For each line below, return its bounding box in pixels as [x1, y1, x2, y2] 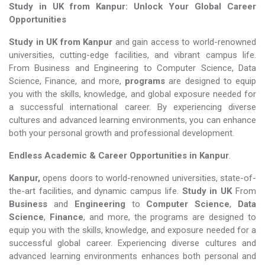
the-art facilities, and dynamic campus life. [9, 186, 182, 196]
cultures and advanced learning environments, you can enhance [9, 115, 256, 125]
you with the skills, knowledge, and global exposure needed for [9, 89, 256, 99]
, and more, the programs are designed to [83, 212, 256, 222]
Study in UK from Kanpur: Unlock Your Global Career [9, 1, 256, 12]
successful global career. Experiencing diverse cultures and [9, 238, 256, 248]
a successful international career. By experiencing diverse [9, 102, 256, 112]
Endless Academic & [9, 150, 96, 161]
